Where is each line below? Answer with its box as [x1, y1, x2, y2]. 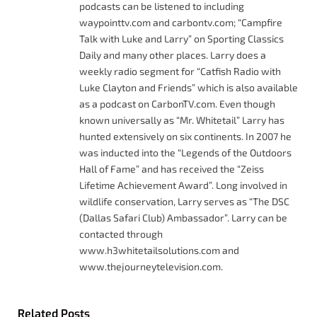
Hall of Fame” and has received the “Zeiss [79, 162, 264, 175]
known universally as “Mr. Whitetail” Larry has [79, 113, 284, 126]
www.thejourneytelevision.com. [79, 260, 223, 272]
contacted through [79, 227, 163, 240]
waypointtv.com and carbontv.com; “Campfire [79, 16, 282, 28]
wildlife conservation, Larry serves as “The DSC [79, 195, 289, 207]
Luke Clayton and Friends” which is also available [79, 81, 298, 93]
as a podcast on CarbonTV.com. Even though [79, 97, 275, 110]
